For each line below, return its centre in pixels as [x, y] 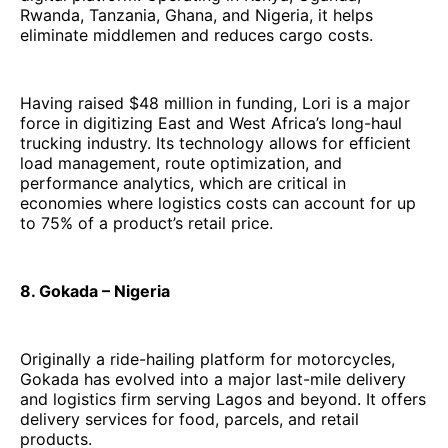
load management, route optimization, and [181, 162]
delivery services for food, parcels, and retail [189, 418]
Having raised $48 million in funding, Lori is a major [215, 102]
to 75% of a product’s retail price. [146, 222]
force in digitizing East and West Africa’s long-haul [211, 122]
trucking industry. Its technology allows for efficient [215, 142]
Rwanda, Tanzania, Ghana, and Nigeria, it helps [196, 14]
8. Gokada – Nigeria [95, 290]
